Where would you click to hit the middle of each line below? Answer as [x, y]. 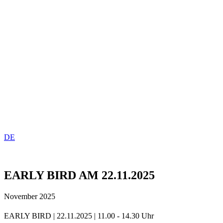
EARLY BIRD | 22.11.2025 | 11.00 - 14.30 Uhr [79, 216]
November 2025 [30, 196]
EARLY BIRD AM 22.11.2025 [79, 175]
